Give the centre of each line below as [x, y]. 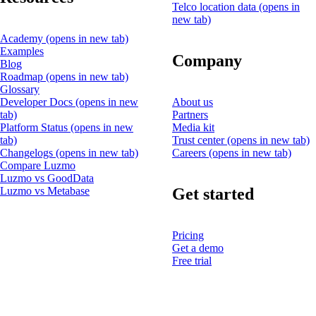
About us [193, 102]
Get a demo [198, 248]
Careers [190, 152]
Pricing [188, 235]
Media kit [193, 127]
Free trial [192, 260]
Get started [213, 194]
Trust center [200, 140]
